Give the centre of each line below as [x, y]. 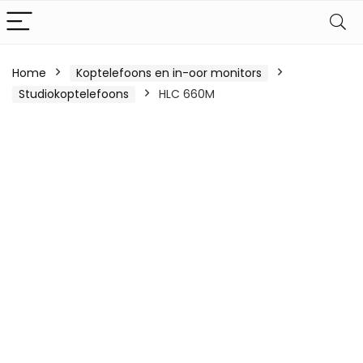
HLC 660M [187, 94]
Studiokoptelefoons [74, 94]
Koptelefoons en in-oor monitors [169, 73]
